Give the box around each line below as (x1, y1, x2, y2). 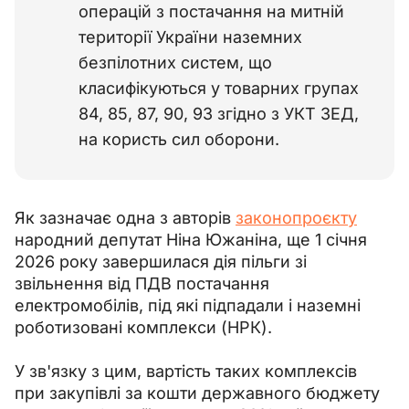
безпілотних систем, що (79, 52, 272, 72)
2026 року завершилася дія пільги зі (15, 251, 311, 271)
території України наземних (79, 26, 302, 47)
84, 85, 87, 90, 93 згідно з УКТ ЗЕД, (79, 103, 359, 123)
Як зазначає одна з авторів (15, 207, 236, 227)
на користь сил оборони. (79, 129, 279, 149)
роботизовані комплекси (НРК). (15, 317, 272, 337)
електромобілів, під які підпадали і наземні (15, 295, 365, 315)
